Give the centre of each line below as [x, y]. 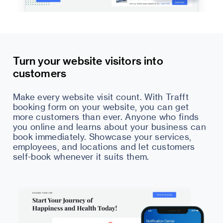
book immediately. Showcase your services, [102, 137]
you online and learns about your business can [109, 127]
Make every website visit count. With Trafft [101, 97]
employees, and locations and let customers [104, 147]
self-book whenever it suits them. [81, 157]
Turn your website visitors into [88, 60]
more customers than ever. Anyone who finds [106, 117]
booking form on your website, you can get [101, 107]
